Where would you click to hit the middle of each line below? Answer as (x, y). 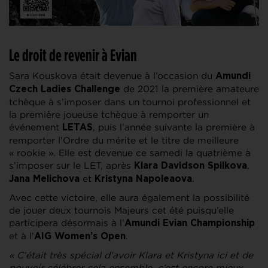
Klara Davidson (169, 166)
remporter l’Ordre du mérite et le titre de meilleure (124, 140)
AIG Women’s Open (80, 236)
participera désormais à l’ (67, 223)
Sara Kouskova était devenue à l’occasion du (112, 75)
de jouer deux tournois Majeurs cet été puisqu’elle (121, 210)
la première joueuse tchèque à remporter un (109, 114)
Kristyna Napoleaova (143, 179)
